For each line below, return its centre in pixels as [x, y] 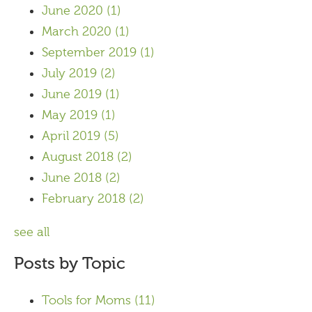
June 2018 [73, 178]
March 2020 [78, 31]
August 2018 [79, 157]
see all [32, 232]
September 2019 [91, 52]
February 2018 [85, 198]
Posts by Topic [70, 263]
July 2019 [71, 73]
